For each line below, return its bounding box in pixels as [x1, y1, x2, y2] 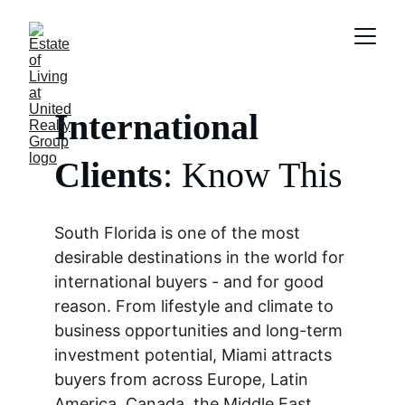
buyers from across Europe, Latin [54, 370, 313, 389]
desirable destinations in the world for [54, 248, 349, 267]
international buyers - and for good [54, 272, 328, 291]
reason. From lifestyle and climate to [54, 297, 338, 316]
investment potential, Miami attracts [54, 345, 336, 364]
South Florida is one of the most [54, 223, 305, 242]
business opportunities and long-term [54, 321, 347, 340]
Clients [54, 155, 163, 195]
